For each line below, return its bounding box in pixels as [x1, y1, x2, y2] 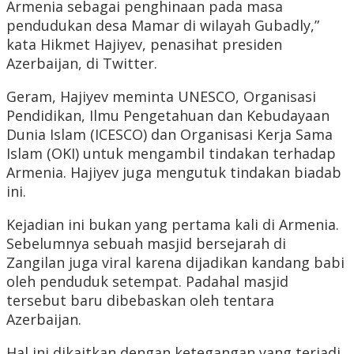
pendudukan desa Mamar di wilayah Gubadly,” [6, 16, 319, 36]
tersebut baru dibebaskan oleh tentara [6, 291, 274, 311]
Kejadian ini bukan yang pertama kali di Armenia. [6, 215, 339, 235]
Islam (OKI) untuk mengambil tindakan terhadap [6, 144, 336, 164]
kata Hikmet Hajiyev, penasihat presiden [6, 35, 282, 55]
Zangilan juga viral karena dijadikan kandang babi [6, 253, 345, 273]
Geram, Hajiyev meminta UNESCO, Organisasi [6, 87, 316, 107]
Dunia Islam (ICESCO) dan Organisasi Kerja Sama [6, 125, 333, 145]
